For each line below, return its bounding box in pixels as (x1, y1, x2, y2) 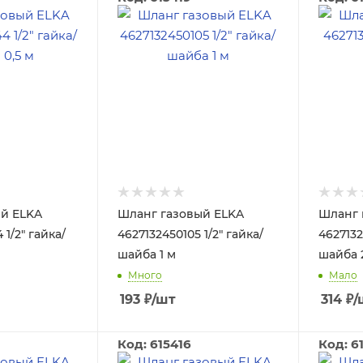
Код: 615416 (117, 336, 191, 352)
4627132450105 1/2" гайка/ (117, 227, 263, 241)
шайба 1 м (117, 247, 176, 262)
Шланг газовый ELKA (117, 207, 244, 221)
